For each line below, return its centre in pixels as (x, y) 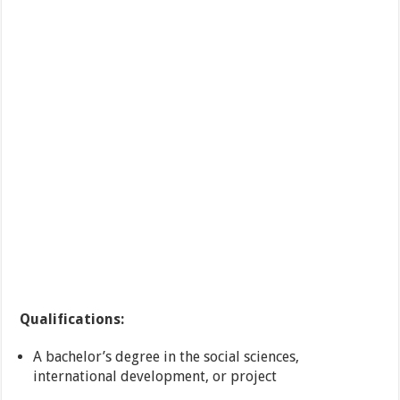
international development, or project (155, 377)
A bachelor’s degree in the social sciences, (167, 357)
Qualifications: (72, 320)
